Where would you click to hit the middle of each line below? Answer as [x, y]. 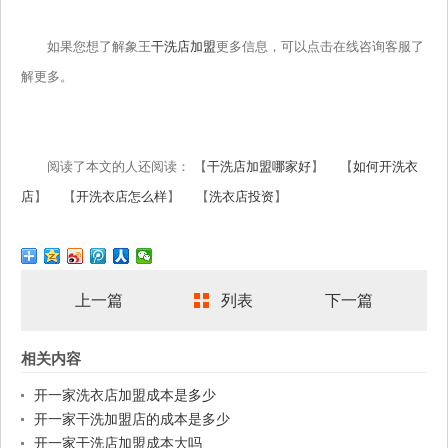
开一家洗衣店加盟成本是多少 [125, 395]
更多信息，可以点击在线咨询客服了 [320, 47]
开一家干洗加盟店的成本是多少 [132, 419]
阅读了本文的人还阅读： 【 [114, 167]
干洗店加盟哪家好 [259, 167]
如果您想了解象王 [86, 47]
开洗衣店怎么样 [121, 197]
